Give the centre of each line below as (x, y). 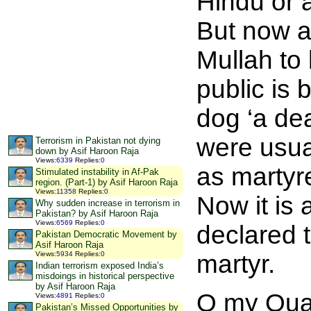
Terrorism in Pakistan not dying (98, 141)
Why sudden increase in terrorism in (108, 203)
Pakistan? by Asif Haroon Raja (97, 214)
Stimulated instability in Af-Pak (97, 172)
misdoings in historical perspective (105, 276)
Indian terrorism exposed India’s (100, 266)
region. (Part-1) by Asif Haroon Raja (107, 183)
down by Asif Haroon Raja (87, 151)
